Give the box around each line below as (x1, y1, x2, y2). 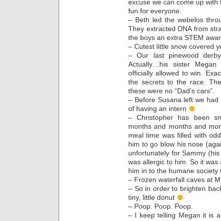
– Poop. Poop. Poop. (128, 202, 193, 211)
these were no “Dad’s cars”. (128, 87, 215, 95)
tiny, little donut (128, 193, 177, 202)
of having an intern (128, 105, 188, 113)
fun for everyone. (128, 7, 182, 15)
